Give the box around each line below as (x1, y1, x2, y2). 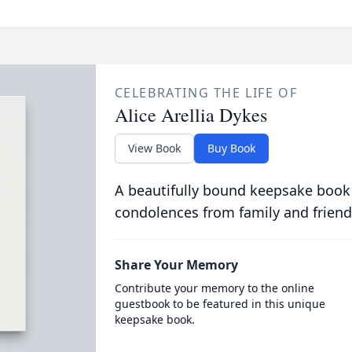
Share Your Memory (114, 256, 238, 273)
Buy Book (207, 141, 255, 156)
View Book (127, 141, 181, 156)
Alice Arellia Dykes (114, 102, 267, 127)
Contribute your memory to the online (114, 280, 314, 295)
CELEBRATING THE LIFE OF (114, 84, 298, 101)
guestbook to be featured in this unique (114, 296, 325, 311)
